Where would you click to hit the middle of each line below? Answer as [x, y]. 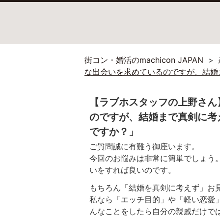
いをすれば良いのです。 [133, 170]
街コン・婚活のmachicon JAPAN [145, 60]
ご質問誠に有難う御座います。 [144, 146]
